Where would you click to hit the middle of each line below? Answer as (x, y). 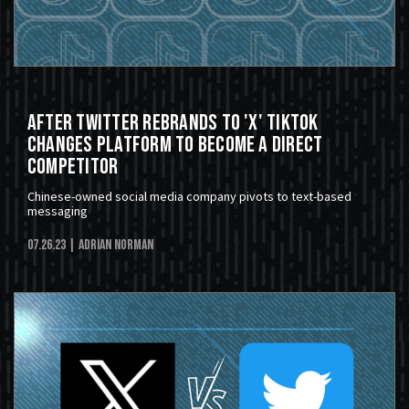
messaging (58, 211)
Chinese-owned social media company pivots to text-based (189, 197)
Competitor (73, 167)
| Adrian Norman (111, 246)
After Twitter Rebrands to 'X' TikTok (173, 123)
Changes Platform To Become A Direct (175, 145)
